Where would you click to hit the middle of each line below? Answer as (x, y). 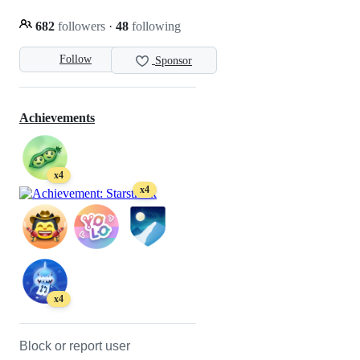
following (155, 26)
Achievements (57, 118)
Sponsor (174, 61)
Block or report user (75, 346)
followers (82, 26)
